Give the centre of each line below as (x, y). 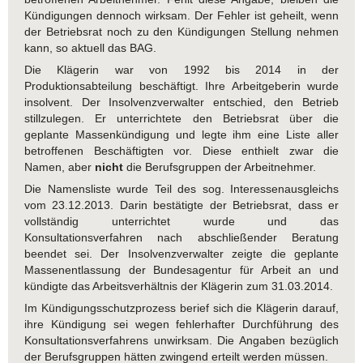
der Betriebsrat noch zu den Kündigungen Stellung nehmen (181, 32)
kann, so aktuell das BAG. (90, 48)
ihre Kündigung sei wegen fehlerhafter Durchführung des (181, 325)
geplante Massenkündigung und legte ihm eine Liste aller (181, 135)
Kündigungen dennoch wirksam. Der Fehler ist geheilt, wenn (181, 16)
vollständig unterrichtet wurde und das (181, 222)
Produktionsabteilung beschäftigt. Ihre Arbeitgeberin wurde (181, 86)
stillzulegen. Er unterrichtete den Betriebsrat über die (181, 119)
